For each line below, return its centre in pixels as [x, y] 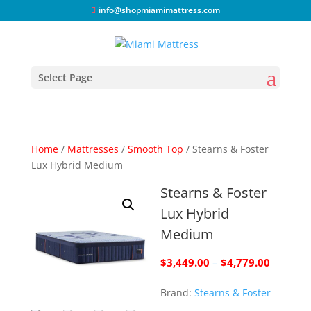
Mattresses [93, 149]
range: [285, 278]
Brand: [178, 293]
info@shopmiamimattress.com [159, 10]
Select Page [65, 77]
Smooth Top [155, 149]
